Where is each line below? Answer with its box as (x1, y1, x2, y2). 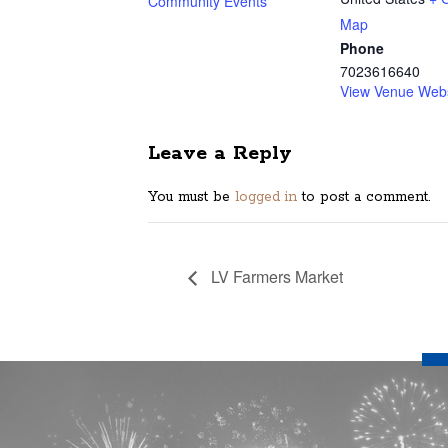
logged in (235, 188, 297, 207)
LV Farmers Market (207, 264, 343, 288)
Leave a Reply (148, 141, 292, 166)
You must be (148, 188, 235, 207)
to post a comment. (297, 188, 430, 207)
